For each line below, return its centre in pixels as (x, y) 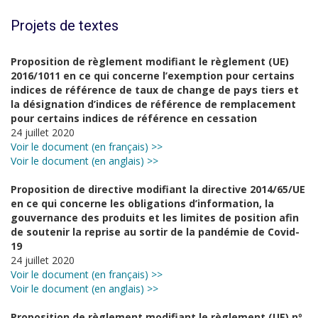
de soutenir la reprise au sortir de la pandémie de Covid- (155, 232)
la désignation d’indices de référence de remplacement (153, 104)
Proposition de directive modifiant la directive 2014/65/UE (158, 189)
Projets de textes (65, 26)
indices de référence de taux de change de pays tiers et (155, 90)
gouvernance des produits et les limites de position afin (155, 218)
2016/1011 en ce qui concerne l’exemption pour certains (153, 76)
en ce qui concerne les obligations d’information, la (142, 203)
